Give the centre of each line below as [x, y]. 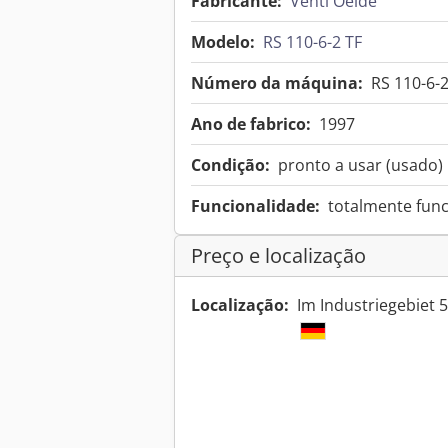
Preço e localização [278, 256]
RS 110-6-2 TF [312, 42]
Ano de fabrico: [251, 124]
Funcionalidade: [255, 206]
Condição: [230, 165]
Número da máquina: [277, 83]
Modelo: [223, 42]
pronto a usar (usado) [360, 165]
